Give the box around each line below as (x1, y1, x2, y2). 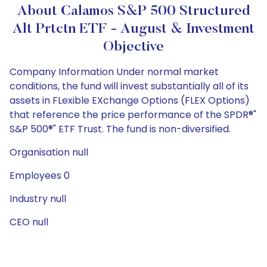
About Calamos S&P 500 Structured (17, 4, 250, 18)
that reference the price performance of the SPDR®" (10, 108, 256, 122)
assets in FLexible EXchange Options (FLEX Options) (10, 94, 250, 107)
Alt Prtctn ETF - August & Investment (13, 22, 254, 36)
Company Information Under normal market (10, 65, 219, 79)
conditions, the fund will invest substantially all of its (10, 79, 249, 93)
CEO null (10, 215, 48, 229)
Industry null (10, 192, 66, 206)
